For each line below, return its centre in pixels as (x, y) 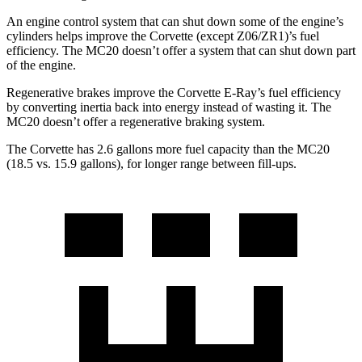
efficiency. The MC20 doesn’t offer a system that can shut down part (181, 50)
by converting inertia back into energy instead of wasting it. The (169, 107)
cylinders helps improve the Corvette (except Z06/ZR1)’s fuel (163, 36)
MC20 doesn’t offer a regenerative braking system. (136, 121)
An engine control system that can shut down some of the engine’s (175, 21)
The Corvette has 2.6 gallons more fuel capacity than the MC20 (168, 149)
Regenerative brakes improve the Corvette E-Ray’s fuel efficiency (174, 92)
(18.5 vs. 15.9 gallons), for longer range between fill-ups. (152, 163)
